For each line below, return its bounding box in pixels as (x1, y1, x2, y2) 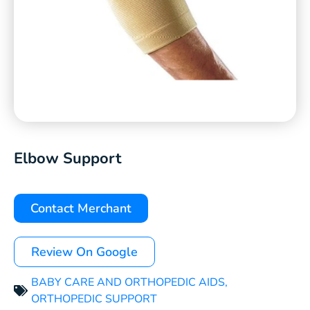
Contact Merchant (30, 200, 131, 217)
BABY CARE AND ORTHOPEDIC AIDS (31, 275, 225, 290)
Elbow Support (14, 148, 121, 169)
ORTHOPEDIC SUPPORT (31, 291, 157, 307)
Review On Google (31, 244, 138, 260)
